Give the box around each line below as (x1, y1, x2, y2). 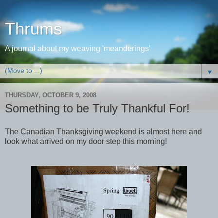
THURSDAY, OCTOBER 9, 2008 (5, 91, 96, 99)
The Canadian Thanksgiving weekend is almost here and (5, 127, 202, 136)
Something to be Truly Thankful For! (5, 102, 190, 115)
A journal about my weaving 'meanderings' (5, 44, 150, 53)
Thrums (5, 19, 62, 38)
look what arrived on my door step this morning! (5, 137, 167, 145)
